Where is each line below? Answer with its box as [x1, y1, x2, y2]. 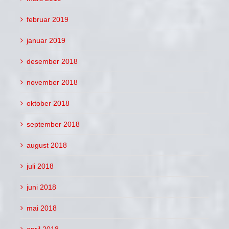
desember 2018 [27, 57, 78, 65]
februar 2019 [27, 15, 68, 24]
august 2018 [27, 141, 67, 149]
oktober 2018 [27, 99, 70, 107]
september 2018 [27, 120, 80, 128]
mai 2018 [27, 203, 57, 212]
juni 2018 [27, 182, 56, 191]
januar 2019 [27, 36, 65, 44]
